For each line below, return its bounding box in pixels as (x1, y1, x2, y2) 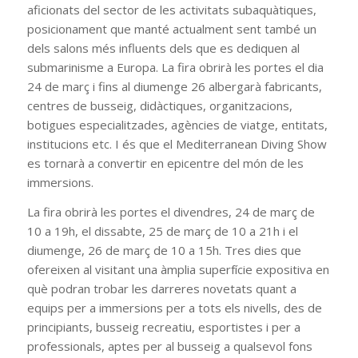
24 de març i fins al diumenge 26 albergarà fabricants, (26, 78, 322, 95)
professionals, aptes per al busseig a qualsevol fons (26, 337, 312, 354)
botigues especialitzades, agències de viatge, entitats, (26, 117, 328, 133)
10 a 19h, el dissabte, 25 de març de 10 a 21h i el (26, 222, 298, 239)
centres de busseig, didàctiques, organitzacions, (26, 97, 292, 114)
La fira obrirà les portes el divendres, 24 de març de (26, 203, 315, 220)
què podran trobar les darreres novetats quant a (26, 280, 296, 296)
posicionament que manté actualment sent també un (26, 21, 316, 38)
